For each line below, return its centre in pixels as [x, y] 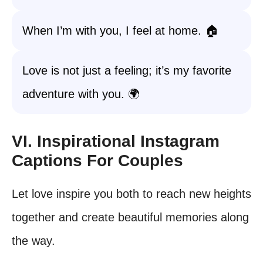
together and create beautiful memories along [130, 217]
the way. [33, 241]
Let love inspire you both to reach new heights [131, 194]
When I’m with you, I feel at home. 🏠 [120, 31]
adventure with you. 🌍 [81, 94]
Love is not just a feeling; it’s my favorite [127, 70]
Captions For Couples [97, 161]
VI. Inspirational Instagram [116, 141]
